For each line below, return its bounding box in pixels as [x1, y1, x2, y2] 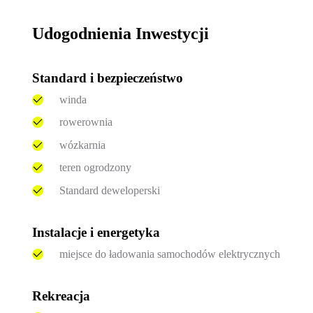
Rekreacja [32, 288, 91, 303]
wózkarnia [59, 138, 105, 151]
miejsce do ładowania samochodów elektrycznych [59, 247, 280, 260]
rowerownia [59, 116, 112, 129]
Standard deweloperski [59, 184, 160, 196]
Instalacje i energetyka [32, 224, 161, 240]
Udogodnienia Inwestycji [32, 24, 210, 43]
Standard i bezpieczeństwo [32, 70, 184, 85]
